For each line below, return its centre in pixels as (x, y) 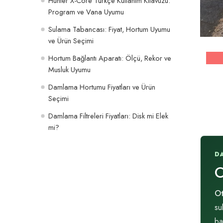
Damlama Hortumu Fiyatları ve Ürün (102, 87)
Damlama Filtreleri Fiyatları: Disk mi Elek (108, 115)
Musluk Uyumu (69, 69)
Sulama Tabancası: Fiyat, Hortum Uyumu (109, 29)
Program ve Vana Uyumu (86, 11)
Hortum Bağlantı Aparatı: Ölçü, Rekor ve (110, 58)
